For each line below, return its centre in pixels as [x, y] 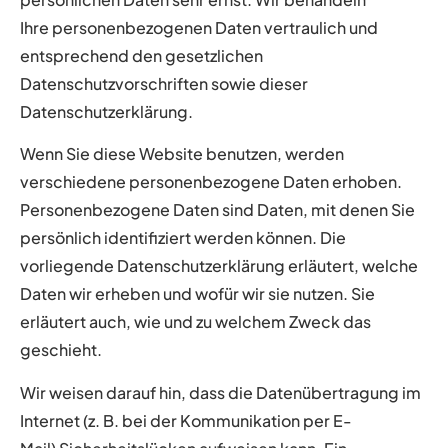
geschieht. [61, 350]
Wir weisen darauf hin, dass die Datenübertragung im [220, 392]
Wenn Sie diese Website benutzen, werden [182, 154]
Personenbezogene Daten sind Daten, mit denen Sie [217, 210]
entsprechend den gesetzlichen [141, 56]
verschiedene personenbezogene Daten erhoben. [211, 182]
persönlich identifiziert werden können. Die [183, 238]
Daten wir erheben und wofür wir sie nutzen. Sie [197, 294]
